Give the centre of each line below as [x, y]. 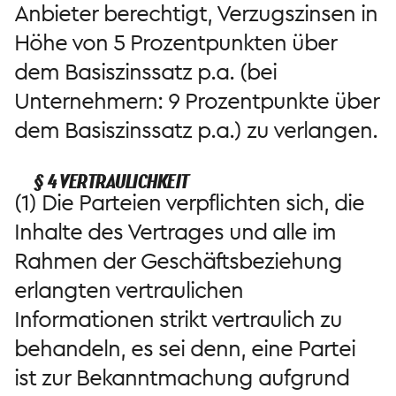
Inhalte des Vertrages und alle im [175, 232]
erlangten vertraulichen [129, 290]
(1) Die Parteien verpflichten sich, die [189, 203]
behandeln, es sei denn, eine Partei [185, 349]
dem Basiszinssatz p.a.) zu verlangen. [196, 130]
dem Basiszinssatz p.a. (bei [145, 72]
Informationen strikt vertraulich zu [178, 320]
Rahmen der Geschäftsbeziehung [178, 261]
